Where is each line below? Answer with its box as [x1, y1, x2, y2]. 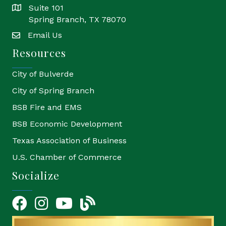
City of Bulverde [12, 69, 74, 79]
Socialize [12, 167, 60, 182]
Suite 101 [29, 3, 64, 13]
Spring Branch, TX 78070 [29, 14, 126, 24]
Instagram [34, 196, 74, 206]
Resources [12, 45, 66, 60]
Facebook [12, 196, 48, 206]
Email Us [28, 30, 62, 40]
